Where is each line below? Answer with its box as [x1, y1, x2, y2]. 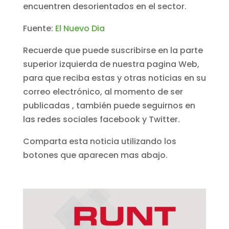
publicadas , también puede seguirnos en [22, 99, 195, 111]
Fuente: [22, 22, 55, 34]
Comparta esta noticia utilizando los [22, 135, 176, 147]
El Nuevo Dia [55, 22, 105, 34]
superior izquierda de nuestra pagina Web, [22, 58, 199, 70]
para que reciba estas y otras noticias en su [22, 72, 206, 84]
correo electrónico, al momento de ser [22, 85, 183, 98]
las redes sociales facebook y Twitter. [22, 113, 180, 125]
